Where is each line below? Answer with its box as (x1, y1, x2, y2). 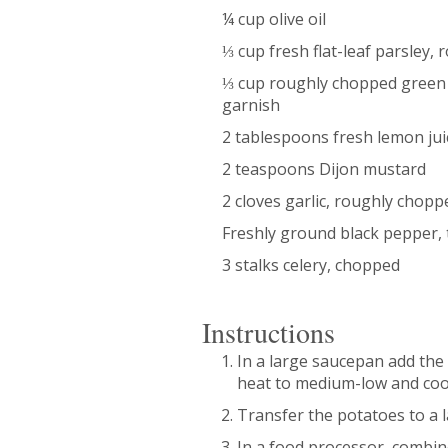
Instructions (202, 312, 335, 351)
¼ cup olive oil (222, 7, 326, 30)
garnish (222, 93, 280, 116)
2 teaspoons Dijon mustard (222, 157, 426, 180)
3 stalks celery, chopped (222, 253, 400, 276)
